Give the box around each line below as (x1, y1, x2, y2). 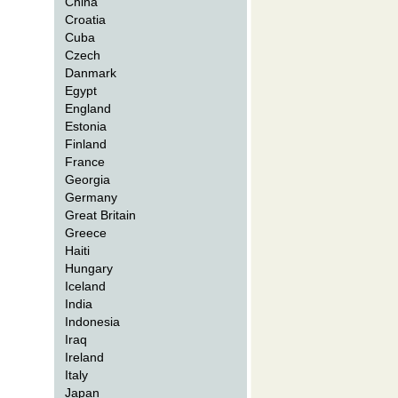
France (65, 155, 106, 169)
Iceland (65, 279, 107, 293)
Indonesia (65, 314, 121, 329)
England (65, 101, 112, 115)
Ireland (65, 350, 105, 364)
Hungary (65, 261, 114, 275)
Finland (65, 137, 107, 151)
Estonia (65, 119, 107, 133)
